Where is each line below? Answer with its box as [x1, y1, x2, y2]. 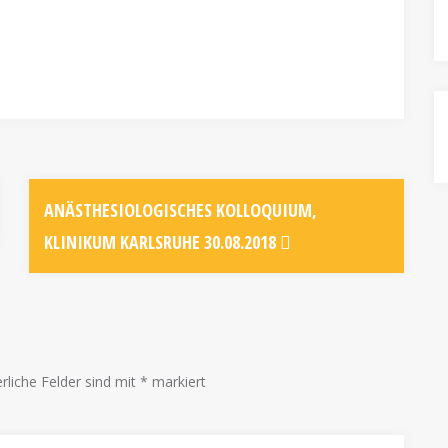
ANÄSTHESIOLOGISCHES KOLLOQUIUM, [44, 197, 317, 222]
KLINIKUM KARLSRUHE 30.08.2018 [44, 229, 280, 254]
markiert [148, 371, 206, 391]
